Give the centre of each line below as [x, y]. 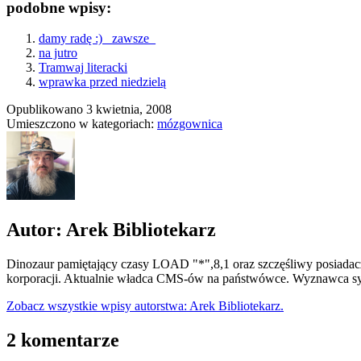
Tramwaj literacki [83, 68]
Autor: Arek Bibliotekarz [111, 230]
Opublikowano [46, 110]
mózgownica [190, 124]
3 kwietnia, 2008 [129, 110]
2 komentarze [63, 340]
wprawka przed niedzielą [102, 82]
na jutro [58, 53]
